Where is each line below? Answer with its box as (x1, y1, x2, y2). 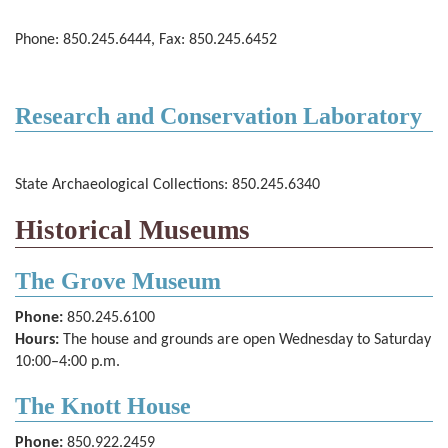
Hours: (15, 332, 59, 348)
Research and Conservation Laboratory (15, 103, 422, 129)
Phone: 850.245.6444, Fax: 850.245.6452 (15, 32, 277, 48)
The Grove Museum (15, 268, 221, 294)
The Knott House (15, 393, 191, 419)
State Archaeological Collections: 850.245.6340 (15, 177, 320, 193)
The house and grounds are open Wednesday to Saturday (59, 332, 431, 348)
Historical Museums (15, 215, 250, 245)
